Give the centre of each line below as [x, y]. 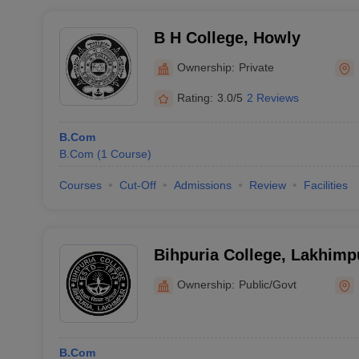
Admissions [202, 185]
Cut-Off [137, 185]
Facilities [325, 185]
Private [256, 67]
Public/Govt [267, 284]
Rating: [195, 97]
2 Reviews [272, 97]
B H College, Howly [227, 38]
